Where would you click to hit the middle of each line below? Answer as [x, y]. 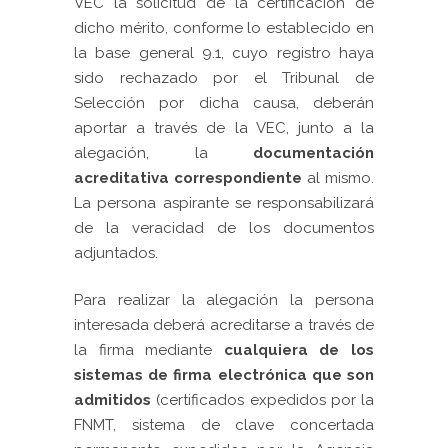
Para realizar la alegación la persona [224, 300]
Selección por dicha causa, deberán [224, 103]
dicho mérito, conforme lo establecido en [224, 28]
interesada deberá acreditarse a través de [224, 325]
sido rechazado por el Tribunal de [224, 78]
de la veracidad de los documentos [224, 228]
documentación [313, 153]
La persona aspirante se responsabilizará [224, 203]
